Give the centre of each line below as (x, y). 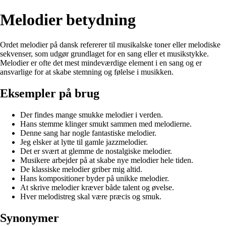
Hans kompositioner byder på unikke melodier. (95, 178)
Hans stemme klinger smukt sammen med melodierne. (106, 124)
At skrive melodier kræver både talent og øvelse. (97, 187)
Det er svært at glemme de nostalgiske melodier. (96, 151)
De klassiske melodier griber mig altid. (81, 169)
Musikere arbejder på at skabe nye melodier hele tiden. (107, 160)
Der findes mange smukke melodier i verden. (92, 115)
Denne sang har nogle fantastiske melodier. (88, 133)
